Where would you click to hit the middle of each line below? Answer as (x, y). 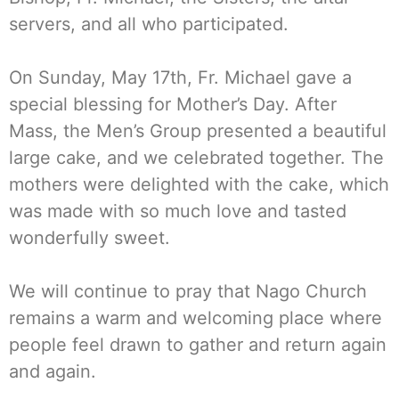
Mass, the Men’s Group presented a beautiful (198, 130)
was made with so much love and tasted (178, 211)
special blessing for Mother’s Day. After (173, 104)
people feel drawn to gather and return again (198, 344)
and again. (53, 371)
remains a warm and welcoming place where (195, 318)
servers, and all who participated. (149, 24)
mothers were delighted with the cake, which (199, 184)
